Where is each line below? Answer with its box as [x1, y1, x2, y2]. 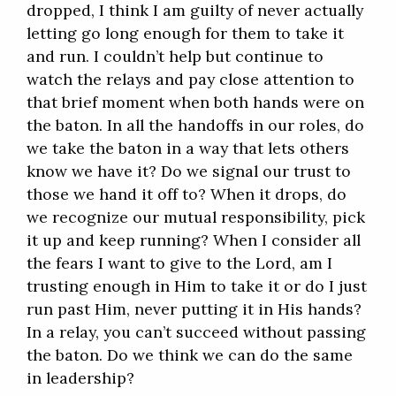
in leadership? [27, 368, 134, 389]
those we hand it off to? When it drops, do [27, 184, 346, 205]
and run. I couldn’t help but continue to [27, 46, 324, 67]
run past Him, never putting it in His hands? [27, 299, 362, 320]
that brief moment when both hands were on [27, 92, 364, 113]
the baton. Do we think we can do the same [27, 345, 353, 366]
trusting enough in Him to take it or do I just [27, 276, 367, 297]
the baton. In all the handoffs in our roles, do [27, 115, 364, 136]
